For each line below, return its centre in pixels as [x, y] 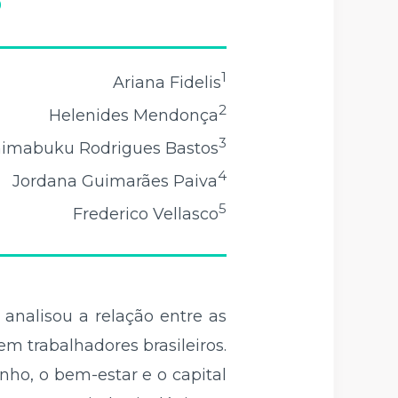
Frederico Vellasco [146, 214]
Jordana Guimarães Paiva [115, 181]
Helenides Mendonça [134, 115]
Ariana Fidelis [167, 82]
